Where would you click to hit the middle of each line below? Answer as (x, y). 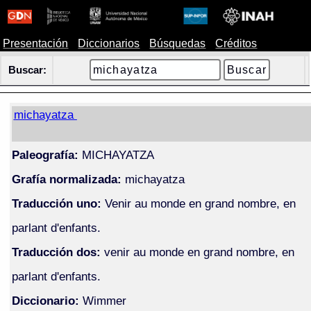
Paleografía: (45, 154)
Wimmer (104, 300)
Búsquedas (178, 43)
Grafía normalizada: (66, 179)
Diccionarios (109, 43)
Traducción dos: (56, 252)
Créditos (236, 43)
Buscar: (28, 70)
